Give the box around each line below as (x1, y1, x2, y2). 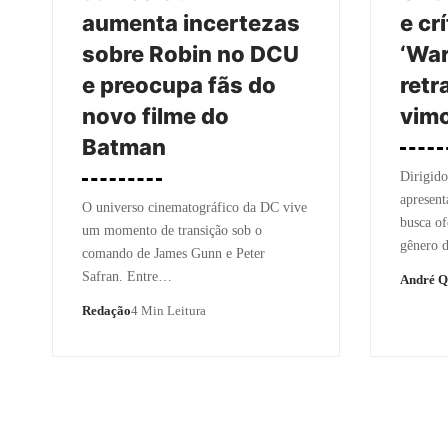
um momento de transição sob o (82, 223, 262, 238)
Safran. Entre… (82, 269, 172, 284)
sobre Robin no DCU (82, 41, 299, 67)
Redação (82, 303, 131, 318)
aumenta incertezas (82, 10, 300, 36)
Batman (82, 134, 166, 160)
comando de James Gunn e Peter (82, 246, 265, 261)
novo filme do (82, 103, 229, 129)
